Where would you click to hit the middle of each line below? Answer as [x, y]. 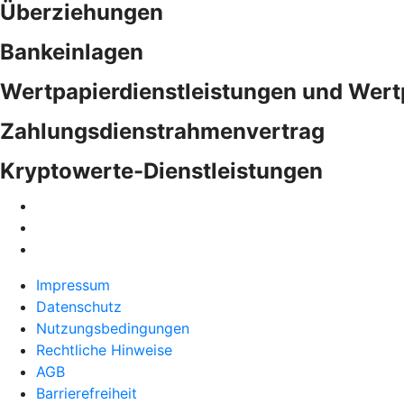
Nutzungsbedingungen [113, 328]
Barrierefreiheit [87, 393]
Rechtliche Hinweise [104, 350]
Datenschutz [79, 307]
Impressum [73, 285]
